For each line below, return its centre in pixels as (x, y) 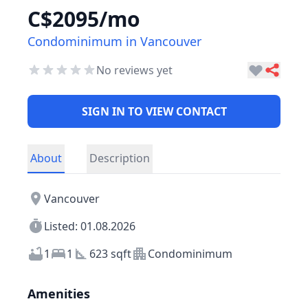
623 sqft (110, 253)
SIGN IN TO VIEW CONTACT (154, 111)
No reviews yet (134, 70)
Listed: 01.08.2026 (90, 226)
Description (120, 158)
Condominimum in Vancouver (114, 41)
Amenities (59, 293)
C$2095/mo (84, 19)
